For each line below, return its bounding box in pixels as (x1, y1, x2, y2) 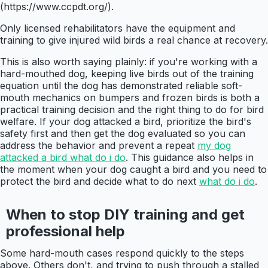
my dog (197, 139, 231, 152)
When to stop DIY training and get (5, 206, 245, 224)
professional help (5, 223, 125, 240)
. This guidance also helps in (126, 151, 254, 164)
